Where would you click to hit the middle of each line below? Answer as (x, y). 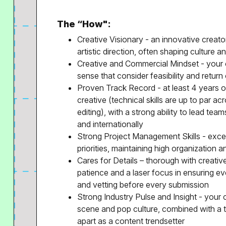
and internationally (110, 124)
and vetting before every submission (143, 185)
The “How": (84, 24)
